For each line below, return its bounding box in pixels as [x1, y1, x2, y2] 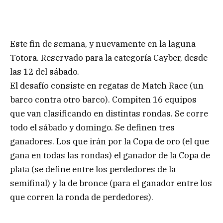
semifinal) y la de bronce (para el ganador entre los [10, 178, 212, 189]
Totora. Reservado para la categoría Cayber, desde [10, 52, 208, 64]
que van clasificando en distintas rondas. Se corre [10, 108, 208, 119]
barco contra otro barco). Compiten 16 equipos [10, 94, 197, 106]
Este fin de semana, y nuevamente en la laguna [10, 38, 196, 50]
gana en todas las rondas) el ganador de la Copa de [10, 150, 210, 161]
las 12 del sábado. [10, 66, 79, 78]
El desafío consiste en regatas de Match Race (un [10, 80, 204, 92]
